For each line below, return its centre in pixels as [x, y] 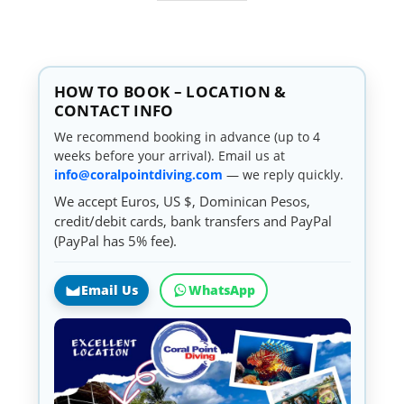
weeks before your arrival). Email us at [169, 155]
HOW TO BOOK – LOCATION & [170, 91]
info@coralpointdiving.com [138, 174]
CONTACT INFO [114, 110]
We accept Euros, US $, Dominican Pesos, [182, 201]
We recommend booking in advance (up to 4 [187, 136]
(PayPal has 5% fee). [115, 240]
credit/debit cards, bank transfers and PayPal [193, 220]
